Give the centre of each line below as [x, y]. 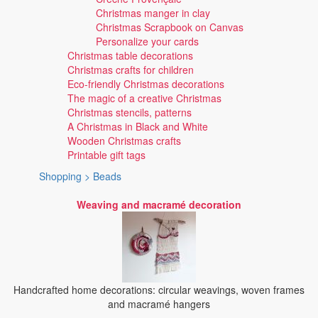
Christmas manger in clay [153, 13]
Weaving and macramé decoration [159, 204]
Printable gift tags [106, 155]
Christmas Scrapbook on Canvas [170, 27]
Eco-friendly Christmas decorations [146, 84]
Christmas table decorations [130, 55]
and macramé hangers [159, 304]
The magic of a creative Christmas [144, 98]
